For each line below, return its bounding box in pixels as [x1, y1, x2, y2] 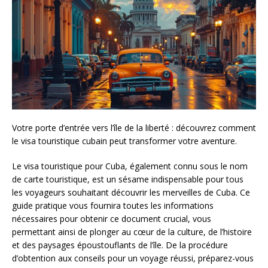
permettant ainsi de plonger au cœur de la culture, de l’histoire [12, 226, 252, 238]
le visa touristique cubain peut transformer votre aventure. [12, 135, 237, 147]
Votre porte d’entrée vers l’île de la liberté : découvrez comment [12, 122, 256, 134]
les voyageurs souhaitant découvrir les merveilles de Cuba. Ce [12, 187, 250, 199]
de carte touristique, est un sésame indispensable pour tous [12, 173, 243, 185]
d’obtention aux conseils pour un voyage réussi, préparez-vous [12, 252, 254, 264]
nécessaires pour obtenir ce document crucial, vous [12, 213, 211, 225]
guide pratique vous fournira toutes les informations [12, 200, 214, 212]
